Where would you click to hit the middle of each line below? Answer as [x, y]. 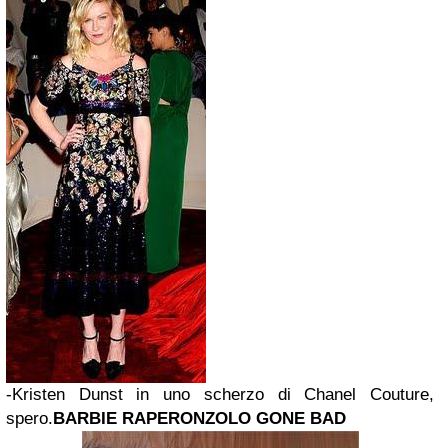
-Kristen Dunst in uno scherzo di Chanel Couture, [220, 394]
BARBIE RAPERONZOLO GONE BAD [199, 418]
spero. [29, 418]
